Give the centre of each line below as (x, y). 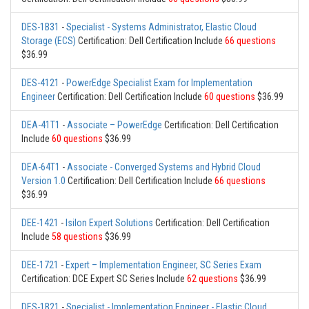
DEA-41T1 (41, 125)
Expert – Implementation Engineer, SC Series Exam (163, 265)
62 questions (212, 279)
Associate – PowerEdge (114, 125)
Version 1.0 (43, 181)
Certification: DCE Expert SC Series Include (104, 279)
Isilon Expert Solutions (109, 223)
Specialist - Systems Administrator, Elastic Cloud (161, 27)
